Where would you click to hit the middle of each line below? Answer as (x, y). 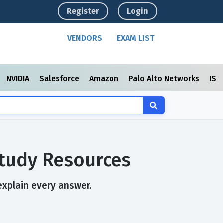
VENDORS (85, 38)
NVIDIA (19, 78)
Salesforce (60, 78)
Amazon (105, 78)
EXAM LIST (136, 38)
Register (83, 11)
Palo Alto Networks (165, 78)
